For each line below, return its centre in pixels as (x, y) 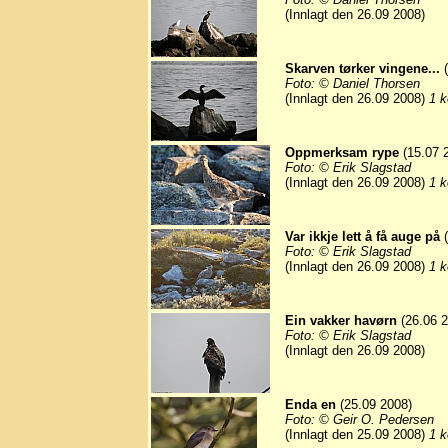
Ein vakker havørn (341, 321)
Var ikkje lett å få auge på (362, 237)
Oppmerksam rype (342, 153)
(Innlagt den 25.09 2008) (357, 435)
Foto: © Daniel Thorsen (352, 84)
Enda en (310, 405)
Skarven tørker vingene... (362, 69)
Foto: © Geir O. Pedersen (359, 420)
